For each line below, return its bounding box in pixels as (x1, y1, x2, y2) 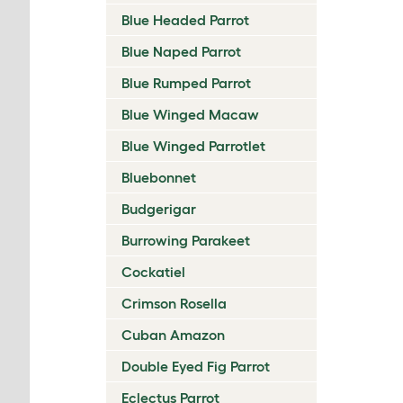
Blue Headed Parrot (121, 12, 249, 28)
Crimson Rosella (121, 295, 227, 311)
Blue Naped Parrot (121, 43, 241, 59)
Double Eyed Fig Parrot (121, 358, 270, 374)
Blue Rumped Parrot (121, 75, 251, 91)
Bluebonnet (121, 169, 196, 185)
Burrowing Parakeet (121, 232, 250, 248)
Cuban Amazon (121, 327, 225, 343)
